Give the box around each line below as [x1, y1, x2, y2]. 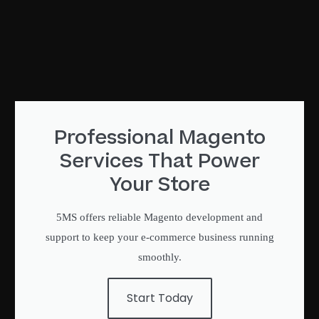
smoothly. [137, 251, 182, 263]
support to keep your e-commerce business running [45, 231, 274, 244]
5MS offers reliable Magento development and [56, 211, 263, 224]
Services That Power [59, 147, 260, 176]
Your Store [109, 171, 210, 199]
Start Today [126, 290, 193, 307]
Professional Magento [53, 124, 266, 152]
